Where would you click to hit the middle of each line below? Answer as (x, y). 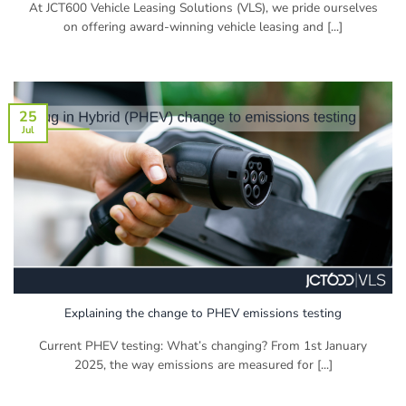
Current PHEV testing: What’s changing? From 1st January (203, 345)
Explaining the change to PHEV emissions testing (203, 313)
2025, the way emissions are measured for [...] (203, 364)
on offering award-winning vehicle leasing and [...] (203, 26)
